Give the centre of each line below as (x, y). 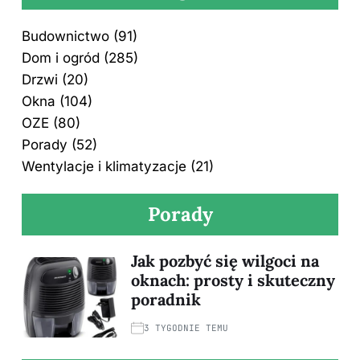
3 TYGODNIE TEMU (186, 327)
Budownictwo (65, 36)
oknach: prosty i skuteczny (233, 280)
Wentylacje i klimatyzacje (104, 166)
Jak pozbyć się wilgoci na (225, 260)
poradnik (166, 299)
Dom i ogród (61, 57)
